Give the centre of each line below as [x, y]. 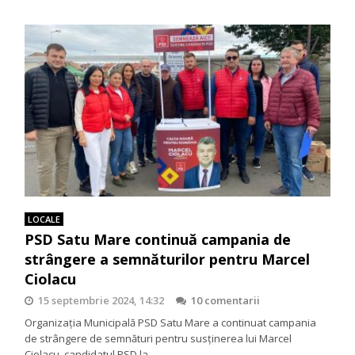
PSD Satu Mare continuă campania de [158, 240]
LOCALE [44, 219]
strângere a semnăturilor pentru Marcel [168, 260]
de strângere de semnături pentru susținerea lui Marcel [158, 339]
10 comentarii [226, 301]
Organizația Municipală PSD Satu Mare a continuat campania [171, 323]
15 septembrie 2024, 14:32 [101, 301]
